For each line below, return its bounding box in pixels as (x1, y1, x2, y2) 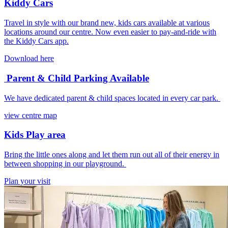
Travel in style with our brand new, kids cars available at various (4, 18, 210, 27)
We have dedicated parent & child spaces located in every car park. (4, 93, 220, 102)
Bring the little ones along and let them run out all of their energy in (4, 150, 219, 159)
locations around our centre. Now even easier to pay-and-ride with (4, 27, 216, 37)
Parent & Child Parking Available (4, 72, 149, 83)
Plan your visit (4, 177, 50, 186)
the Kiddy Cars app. (4, 37, 69, 46)
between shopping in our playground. (4, 159, 126, 168)
